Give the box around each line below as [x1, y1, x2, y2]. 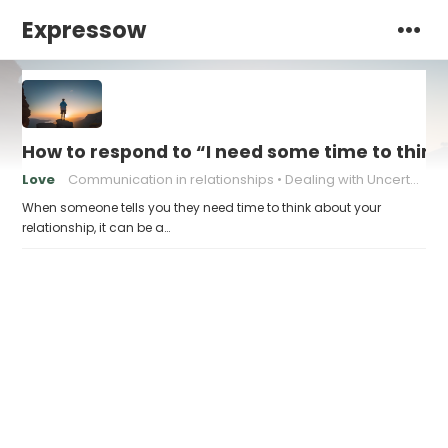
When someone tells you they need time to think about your [22, 199, 382, 216]
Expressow [22, 14, 147, 46]
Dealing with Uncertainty [285, 170, 411, 189]
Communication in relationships [68, 170, 275, 189]
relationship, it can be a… [22, 219, 171, 236]
